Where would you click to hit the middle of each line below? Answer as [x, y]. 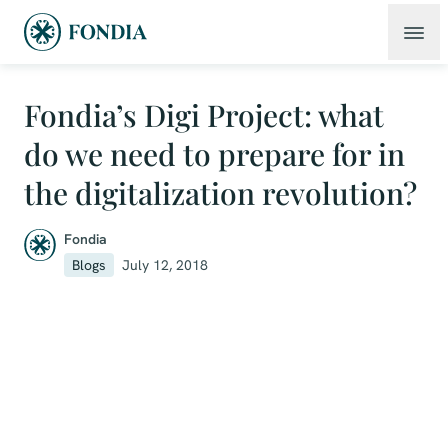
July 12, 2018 [165, 265]
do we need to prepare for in [214, 154]
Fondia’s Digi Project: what [204, 115]
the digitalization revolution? [220, 193]
